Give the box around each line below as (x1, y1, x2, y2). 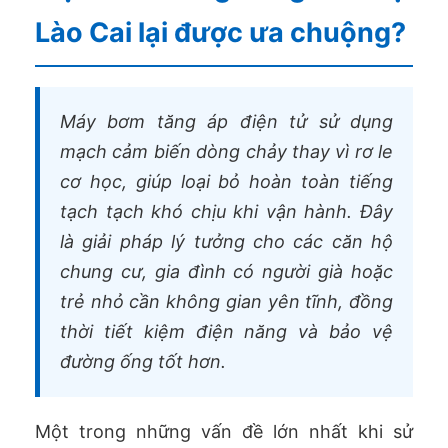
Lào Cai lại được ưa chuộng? (35, 16, 406, 50)
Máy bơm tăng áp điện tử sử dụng (60, 111, 393, 133)
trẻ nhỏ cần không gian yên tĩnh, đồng (60, 291, 393, 313)
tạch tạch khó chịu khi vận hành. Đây (60, 201, 393, 223)
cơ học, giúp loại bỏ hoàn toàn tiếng (60, 171, 393, 193)
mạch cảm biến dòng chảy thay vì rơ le (60, 141, 393, 163)
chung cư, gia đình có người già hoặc (60, 261, 393, 283)
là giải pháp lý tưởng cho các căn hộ (60, 231, 393, 253)
